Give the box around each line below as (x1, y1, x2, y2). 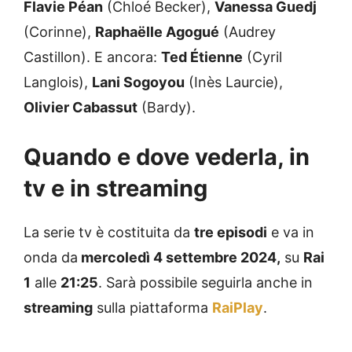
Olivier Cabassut (24, 98, 137, 115)
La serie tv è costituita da (24, 223, 194, 240)
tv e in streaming (24, 174, 207, 202)
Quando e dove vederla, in (24, 142, 310, 170)
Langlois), (24, 73, 92, 90)
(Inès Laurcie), (185, 73, 283, 90)
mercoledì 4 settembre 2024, (78, 248, 280, 266)
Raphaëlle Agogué (95, 23, 219, 40)
